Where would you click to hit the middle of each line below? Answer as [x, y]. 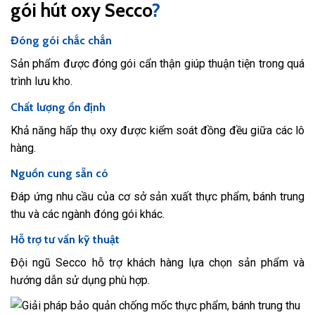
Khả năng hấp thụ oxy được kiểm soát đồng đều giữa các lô [157, 130]
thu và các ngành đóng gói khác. [88, 214]
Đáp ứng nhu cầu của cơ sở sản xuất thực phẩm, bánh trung [157, 196]
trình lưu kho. [41, 82]
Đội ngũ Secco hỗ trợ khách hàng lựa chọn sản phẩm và [157, 262]
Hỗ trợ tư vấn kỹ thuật [65, 239]
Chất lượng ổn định [58, 107]
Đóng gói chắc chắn [61, 41]
